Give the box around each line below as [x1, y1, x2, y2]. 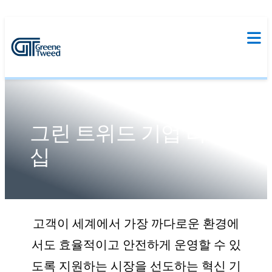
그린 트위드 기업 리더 [30, 120, 227, 145]
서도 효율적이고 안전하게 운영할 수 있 [31, 237, 241, 253]
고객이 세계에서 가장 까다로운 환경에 [33, 216, 239, 231]
